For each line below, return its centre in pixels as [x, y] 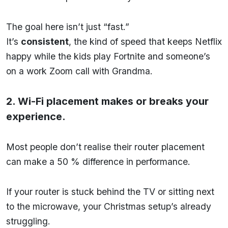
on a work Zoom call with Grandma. [79, 71]
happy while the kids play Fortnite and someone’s [108, 56]
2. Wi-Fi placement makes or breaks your [107, 101]
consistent [45, 41]
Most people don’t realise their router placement [105, 147]
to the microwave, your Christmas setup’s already [109, 206]
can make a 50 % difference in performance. [98, 161]
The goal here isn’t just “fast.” [68, 26]
